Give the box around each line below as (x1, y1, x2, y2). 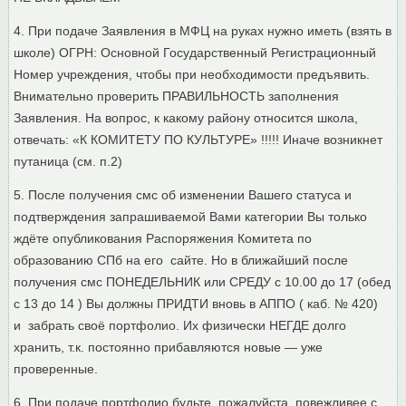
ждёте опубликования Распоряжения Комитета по (14, 231, 313, 246)
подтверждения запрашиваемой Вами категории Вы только (14, 209, 368, 225)
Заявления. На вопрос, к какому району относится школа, (14, 111, 359, 126)
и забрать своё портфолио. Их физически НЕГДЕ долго (14, 318, 347, 333)
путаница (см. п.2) (14, 154, 123, 169)
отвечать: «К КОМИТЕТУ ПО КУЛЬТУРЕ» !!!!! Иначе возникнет (14, 132, 383, 148)
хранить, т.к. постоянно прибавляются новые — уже (14, 340, 324, 355)
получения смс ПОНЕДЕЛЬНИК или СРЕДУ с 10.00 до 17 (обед (14, 275, 391, 290)
